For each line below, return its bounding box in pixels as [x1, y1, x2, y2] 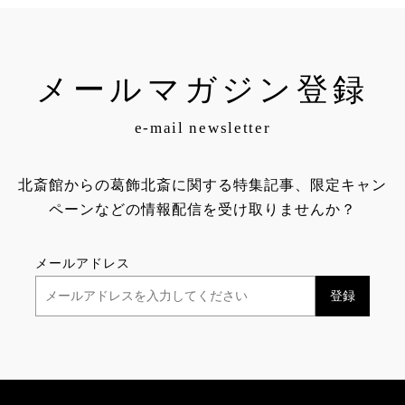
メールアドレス [35, 255, 130, 270]
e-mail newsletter [134, 118, 271, 137]
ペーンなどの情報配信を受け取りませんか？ [49, 201, 356, 217]
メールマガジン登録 [35, 71, 370, 108]
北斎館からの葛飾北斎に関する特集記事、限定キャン [18, 176, 387, 193]
